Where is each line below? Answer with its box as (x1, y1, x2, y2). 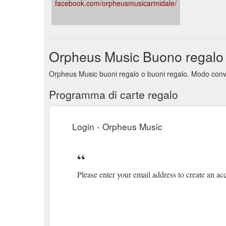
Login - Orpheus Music (72, 120, 162, 133)
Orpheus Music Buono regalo (49, 46, 223, 66)
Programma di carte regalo (49, 86, 178, 102)
